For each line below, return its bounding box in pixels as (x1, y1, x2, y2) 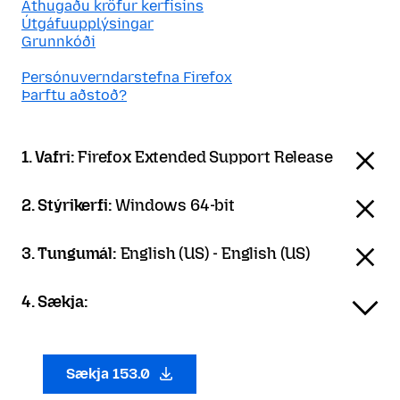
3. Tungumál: (21, 244, 121, 263)
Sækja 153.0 (66, 365, 154, 382)
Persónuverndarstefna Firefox (21, 69, 232, 86)
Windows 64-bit (115, 196, 235, 215)
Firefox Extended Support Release (78, 147, 333, 167)
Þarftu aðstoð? (21, 87, 127, 104)
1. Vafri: (21, 147, 79, 167)
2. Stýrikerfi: (21, 196, 116, 215)
